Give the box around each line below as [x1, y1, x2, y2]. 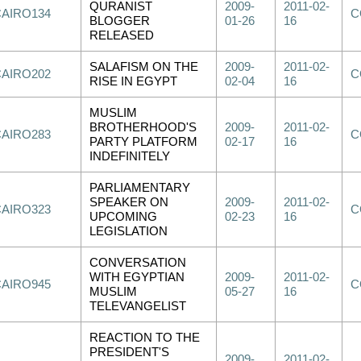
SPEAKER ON [89, 196, 168, 209]
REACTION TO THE [89, 331, 200, 344]
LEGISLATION [89, 225, 168, 238]
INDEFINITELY [89, 150, 170, 163]
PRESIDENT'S [89, 346, 169, 359]
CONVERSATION [89, 256, 186, 269]
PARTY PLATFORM [89, 135, 197, 148]
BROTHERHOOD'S [89, 121, 197, 134]
